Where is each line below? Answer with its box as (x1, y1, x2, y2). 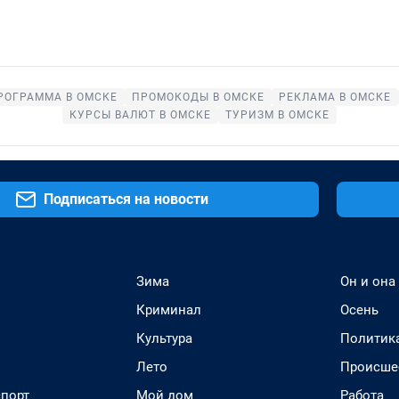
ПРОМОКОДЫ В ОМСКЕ (132, 91, 265, 103)
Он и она (340, 273, 395, 289)
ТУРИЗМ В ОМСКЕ (225, 109, 330, 121)
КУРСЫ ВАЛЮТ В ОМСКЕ (69, 109, 211, 121)
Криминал (136, 302, 201, 318)
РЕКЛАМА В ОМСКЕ (279, 91, 391, 103)
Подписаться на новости (43, 191, 208, 208)
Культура (136, 330, 192, 346)
